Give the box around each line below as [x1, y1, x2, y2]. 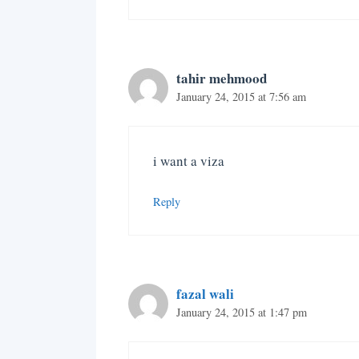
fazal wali [175, 284, 234, 305]
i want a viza [152, 151, 224, 170]
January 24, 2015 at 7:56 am [175, 89, 306, 105]
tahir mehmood [175, 68, 267, 89]
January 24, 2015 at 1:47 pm [175, 305, 307, 321]
